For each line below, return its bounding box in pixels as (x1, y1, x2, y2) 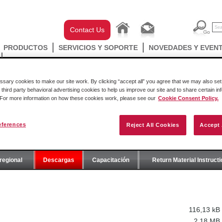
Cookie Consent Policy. (158, 95, 219, 101)
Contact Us (70, 26, 105, 34)
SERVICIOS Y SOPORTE (58, 44, 138, 52)
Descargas (43, 157, 74, 164)
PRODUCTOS (3, 44, 48, 52)
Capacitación (92, 157, 129, 164)
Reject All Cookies (126, 121, 179, 128)
